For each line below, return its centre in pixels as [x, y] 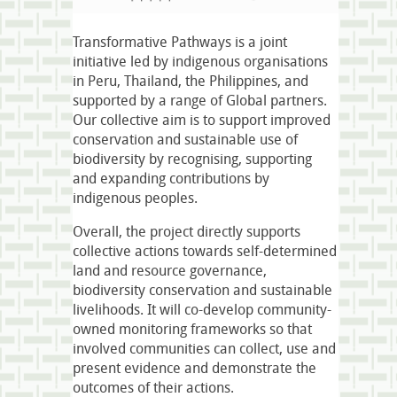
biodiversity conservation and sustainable [202, 289]
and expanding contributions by [171, 178]
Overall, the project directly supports [187, 231]
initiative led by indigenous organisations [200, 61]
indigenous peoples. [137, 197]
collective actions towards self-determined [205, 250]
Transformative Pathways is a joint [180, 41]
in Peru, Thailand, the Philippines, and [191, 80]
